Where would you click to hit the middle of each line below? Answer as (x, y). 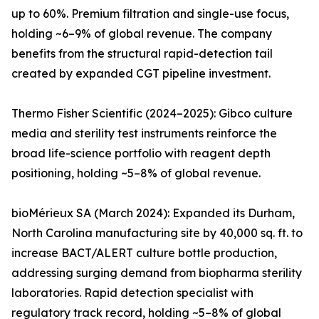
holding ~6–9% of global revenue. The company (142, 34)
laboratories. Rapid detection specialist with (132, 293)
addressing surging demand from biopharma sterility (157, 273)
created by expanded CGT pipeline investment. (141, 74)
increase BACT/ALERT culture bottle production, (144, 253)
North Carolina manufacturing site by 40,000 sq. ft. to (157, 233)
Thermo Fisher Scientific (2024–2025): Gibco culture (152, 114)
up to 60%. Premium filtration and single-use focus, (150, 14)
